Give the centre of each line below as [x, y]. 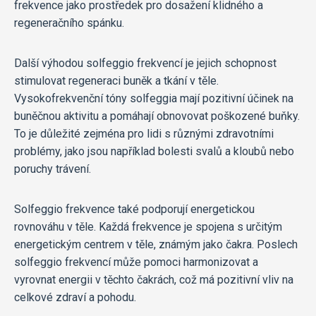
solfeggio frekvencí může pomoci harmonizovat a [136, 262]
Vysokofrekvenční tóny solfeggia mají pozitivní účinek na [154, 99]
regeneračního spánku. [69, 23]
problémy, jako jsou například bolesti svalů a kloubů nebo [154, 152]
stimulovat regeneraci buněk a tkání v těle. [116, 81]
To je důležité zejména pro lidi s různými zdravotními [144, 134]
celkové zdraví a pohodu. [75, 298]
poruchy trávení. [53, 169]
